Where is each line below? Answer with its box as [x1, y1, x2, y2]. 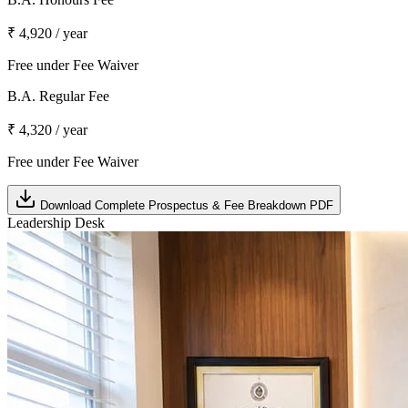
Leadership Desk [7, 214, 105, 230]
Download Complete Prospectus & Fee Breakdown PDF [36, 198, 333, 212]
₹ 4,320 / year [7, 121, 87, 138]
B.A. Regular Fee [7, 87, 109, 104]
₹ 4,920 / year [7, 25, 87, 41]
